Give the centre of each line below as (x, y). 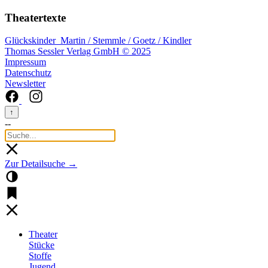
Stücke (42, 245)
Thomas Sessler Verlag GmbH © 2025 (78, 51)
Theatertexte (35, 17)
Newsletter (25, 84)
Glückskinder (31, 41)
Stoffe (40, 256)
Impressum (25, 62)
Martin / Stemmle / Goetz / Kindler (125, 41)
